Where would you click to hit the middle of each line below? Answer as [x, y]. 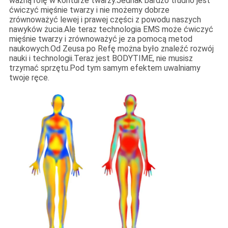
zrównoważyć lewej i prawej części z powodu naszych [105, 20]
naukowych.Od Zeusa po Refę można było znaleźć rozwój [111, 49]
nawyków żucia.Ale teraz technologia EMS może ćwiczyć [111, 30]
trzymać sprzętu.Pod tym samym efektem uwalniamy [105, 68]
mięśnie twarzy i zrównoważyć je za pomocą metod [101, 39]
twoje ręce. [29, 78]
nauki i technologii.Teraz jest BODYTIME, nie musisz [101, 59]
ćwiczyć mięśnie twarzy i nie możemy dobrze [89, 10]
